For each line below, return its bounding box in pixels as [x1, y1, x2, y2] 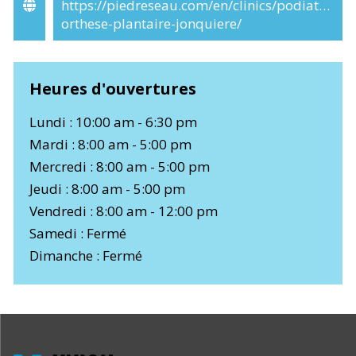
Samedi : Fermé [29, 223, 126, 242]
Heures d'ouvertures [29, 77, 196, 99]
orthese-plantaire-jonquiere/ [61, 14, 242, 33]
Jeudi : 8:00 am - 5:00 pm [29, 179, 185, 198]
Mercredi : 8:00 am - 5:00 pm [29, 157, 210, 176]
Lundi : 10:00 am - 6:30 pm [29, 112, 197, 131]
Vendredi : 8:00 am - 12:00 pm [29, 201, 218, 220]
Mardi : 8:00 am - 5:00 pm [29, 134, 192, 153]
